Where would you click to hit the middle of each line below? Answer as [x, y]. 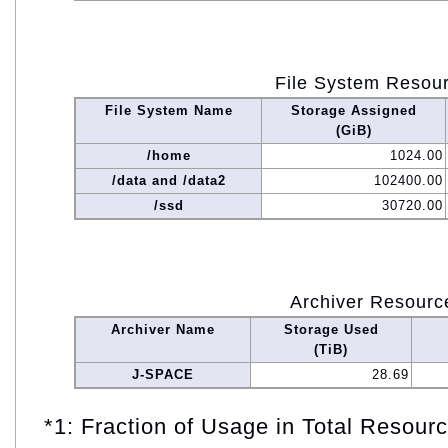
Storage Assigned [353, 111]
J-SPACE [163, 375]
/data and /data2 [168, 181]
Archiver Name [163, 330]
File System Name [168, 111]
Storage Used [331, 330]
